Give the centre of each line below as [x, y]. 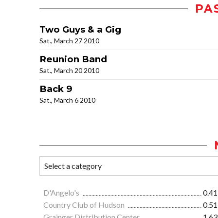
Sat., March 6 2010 [67, 100]
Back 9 [56, 89]
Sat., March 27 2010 [69, 41]
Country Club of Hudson [85, 205]
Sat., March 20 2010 [69, 71]
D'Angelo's [62, 193]
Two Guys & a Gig [80, 30]
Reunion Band [73, 59]
